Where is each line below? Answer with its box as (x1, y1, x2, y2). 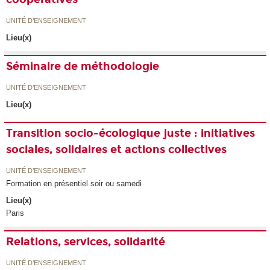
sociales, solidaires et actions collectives (6, 143, 227, 157)
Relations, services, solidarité (6, 235, 166, 249)
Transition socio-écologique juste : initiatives (6, 127, 256, 140)
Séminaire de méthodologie (6, 60, 160, 74)
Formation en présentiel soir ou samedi (6, 178, 142, 188)
